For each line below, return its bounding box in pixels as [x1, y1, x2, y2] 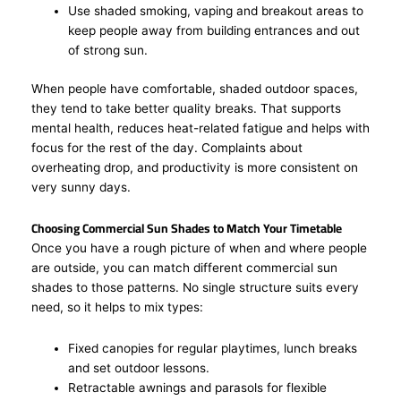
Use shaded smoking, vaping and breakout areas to [68, 4, 364, 19]
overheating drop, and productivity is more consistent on [31, 159, 358, 175]
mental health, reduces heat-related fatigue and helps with [31, 120, 370, 135]
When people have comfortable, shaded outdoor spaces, [31, 81, 358, 96]
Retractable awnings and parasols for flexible [68, 380, 328, 395]
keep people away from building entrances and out [68, 23, 361, 38]
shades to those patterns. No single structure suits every [31, 279, 359, 294]
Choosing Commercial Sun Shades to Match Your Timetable [31, 216, 342, 240]
